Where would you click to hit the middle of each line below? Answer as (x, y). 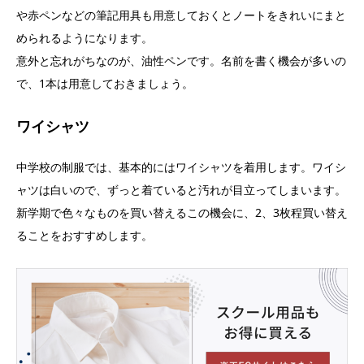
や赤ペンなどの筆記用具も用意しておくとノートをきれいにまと (181, 15)
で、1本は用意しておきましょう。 (105, 84)
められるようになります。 (84, 38)
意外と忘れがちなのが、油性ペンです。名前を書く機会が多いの (181, 61)
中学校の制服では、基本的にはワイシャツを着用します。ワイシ (181, 167)
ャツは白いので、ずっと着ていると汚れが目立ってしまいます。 (181, 190)
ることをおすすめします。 (84, 236)
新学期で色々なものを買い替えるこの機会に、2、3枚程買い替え (182, 213)
